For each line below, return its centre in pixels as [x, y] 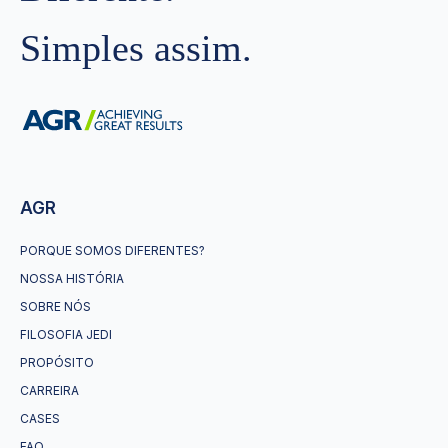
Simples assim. [136, 47]
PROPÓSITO [57, 362]
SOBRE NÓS [55, 306]
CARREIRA [49, 390]
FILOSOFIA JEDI [66, 334]
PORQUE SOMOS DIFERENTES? [112, 250]
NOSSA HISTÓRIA [72, 278]
